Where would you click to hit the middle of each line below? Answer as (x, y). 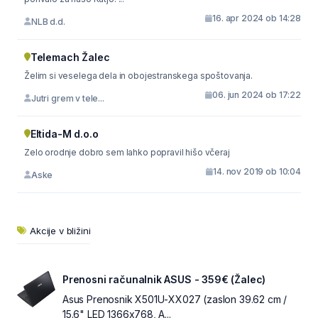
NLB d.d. (48, 21)
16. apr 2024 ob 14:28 (257, 18)
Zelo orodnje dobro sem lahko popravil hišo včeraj (127, 152)
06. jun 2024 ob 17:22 (257, 95)
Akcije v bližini (60, 231)
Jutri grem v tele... (67, 98)
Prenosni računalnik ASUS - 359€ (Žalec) (164, 279)
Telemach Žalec (70, 57)
